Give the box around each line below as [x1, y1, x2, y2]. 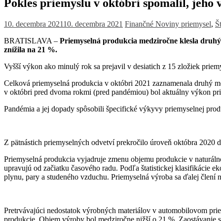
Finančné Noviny [125, 20, 181, 29]
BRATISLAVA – [4, 37, 60, 45]
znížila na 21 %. [4, 45, 57, 54]
